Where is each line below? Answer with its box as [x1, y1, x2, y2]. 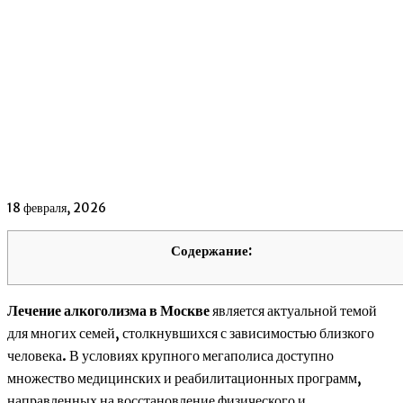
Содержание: [171, 242, 252, 260]
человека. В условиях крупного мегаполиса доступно [7, 346, 334, 365]
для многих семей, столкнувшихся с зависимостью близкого [7, 324, 374, 343]
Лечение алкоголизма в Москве [7, 301, 210, 320]
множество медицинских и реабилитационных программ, [7, 369, 362, 388]
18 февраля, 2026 [7, 200, 106, 217]
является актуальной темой [210, 301, 377, 320]
